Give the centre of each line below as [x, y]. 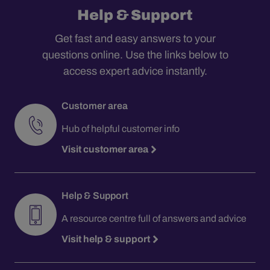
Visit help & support [106, 239]
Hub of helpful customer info [121, 128]
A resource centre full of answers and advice [154, 218]
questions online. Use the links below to [135, 55]
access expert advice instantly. [135, 71]
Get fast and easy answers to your [135, 38]
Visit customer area [105, 149]
